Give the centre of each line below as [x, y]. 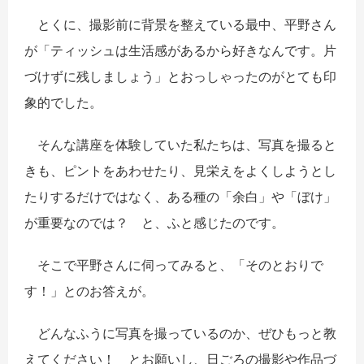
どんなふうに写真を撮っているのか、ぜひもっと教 [180, 333]
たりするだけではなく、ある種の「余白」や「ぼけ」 [180, 196]
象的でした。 [63, 102]
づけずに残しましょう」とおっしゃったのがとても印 [180, 76]
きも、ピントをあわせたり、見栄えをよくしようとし [180, 170]
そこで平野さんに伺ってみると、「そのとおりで [174, 264]
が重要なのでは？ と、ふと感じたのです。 [154, 222]
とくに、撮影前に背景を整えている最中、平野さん [180, 24]
